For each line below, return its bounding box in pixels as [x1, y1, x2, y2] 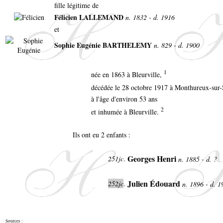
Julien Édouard [127, 178, 182, 190]
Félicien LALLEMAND [54, 12, 125, 23]
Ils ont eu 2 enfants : [73, 130, 130, 140]
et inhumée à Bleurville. [91, 107, 161, 116]
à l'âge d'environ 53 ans [91, 94, 157, 104]
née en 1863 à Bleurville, [91, 70, 164, 79]
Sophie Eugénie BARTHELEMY [54, 40, 154, 51]
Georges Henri [127, 153, 178, 165]
